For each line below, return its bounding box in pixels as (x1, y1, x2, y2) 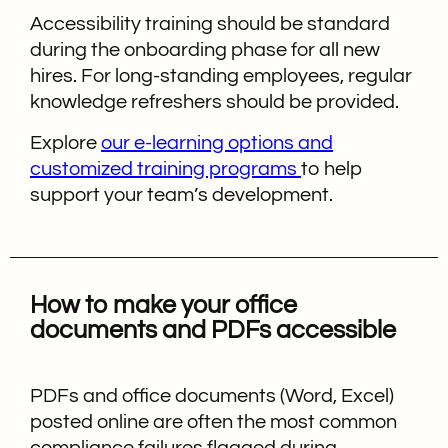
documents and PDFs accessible (30, 316, 396, 343)
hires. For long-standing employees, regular (30, 66, 412, 87)
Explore (30, 132, 101, 153)
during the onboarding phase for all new (30, 40, 380, 61)
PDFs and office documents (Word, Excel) (30, 385, 394, 406)
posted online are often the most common (30, 411, 397, 432)
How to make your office (30, 291, 297, 318)
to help (301, 158, 363, 179)
